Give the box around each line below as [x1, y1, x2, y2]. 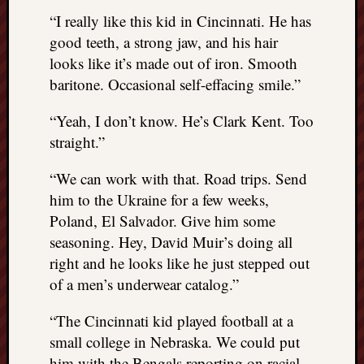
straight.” [50, 131, 105, 152]
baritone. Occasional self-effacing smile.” [50, 73, 301, 94]
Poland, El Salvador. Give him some [50, 210, 275, 231]
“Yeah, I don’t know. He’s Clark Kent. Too [50, 110, 314, 131]
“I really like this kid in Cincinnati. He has [50, 10, 311, 31]
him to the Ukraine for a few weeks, [50, 188, 269, 210]
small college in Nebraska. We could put [50, 331, 300, 352]
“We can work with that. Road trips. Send [50, 167, 307, 188]
